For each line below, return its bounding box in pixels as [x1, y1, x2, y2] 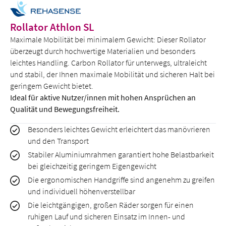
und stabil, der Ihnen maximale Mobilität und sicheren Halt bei [10, 69, 215, 79]
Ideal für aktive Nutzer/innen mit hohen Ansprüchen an [10, 92, 196, 102]
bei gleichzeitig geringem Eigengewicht [28, 161, 157, 171]
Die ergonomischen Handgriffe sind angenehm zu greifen [28, 175, 215, 185]
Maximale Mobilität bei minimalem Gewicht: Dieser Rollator [10, 34, 206, 44]
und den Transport [28, 136, 89, 146]
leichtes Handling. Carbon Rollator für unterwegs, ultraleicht [10, 58, 207, 68]
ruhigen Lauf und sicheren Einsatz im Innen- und [28, 211, 186, 221]
